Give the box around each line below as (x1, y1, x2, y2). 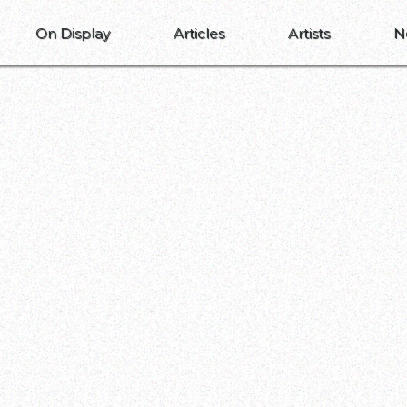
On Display (35, 24, 110, 42)
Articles (174, 24, 224, 42)
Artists (288, 24, 330, 42)
